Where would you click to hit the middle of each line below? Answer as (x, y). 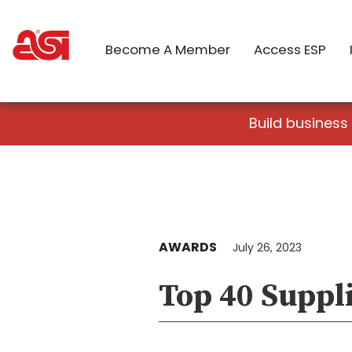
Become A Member (168, 49)
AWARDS (188, 247)
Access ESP (290, 49)
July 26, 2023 (267, 247)
